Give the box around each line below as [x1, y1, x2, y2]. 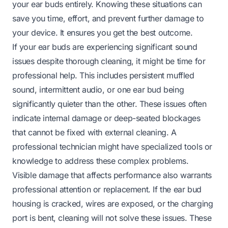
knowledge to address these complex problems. [12, 156, 189, 166]
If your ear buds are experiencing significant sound [12, 42, 197, 52]
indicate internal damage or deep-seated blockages [12, 113, 201, 124]
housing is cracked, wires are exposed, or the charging [12, 198, 213, 209]
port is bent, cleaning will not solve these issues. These [12, 213, 212, 223]
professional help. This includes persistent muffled [12, 70, 194, 81]
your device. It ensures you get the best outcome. [12, 27, 193, 38]
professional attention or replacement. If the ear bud [12, 184, 202, 195]
